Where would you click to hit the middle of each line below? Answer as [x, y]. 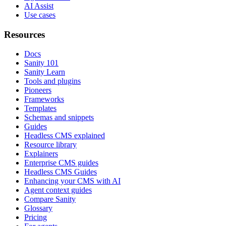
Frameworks [44, 99]
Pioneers [38, 90]
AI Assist [39, 6]
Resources [24, 34]
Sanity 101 [41, 63]
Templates [40, 108]
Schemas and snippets [59, 118]
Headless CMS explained [65, 136]
